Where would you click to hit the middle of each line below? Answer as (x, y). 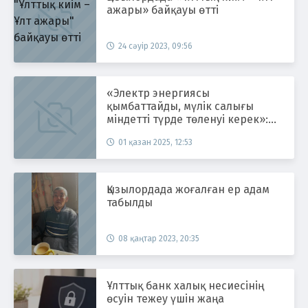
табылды (130, 202)
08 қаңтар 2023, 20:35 (159, 238)
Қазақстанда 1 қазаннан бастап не (194, 132)
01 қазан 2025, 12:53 (155, 142)
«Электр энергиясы (158, 93)
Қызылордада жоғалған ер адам (141, 189)
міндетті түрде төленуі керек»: (187, 119)
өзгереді (129, 145)
